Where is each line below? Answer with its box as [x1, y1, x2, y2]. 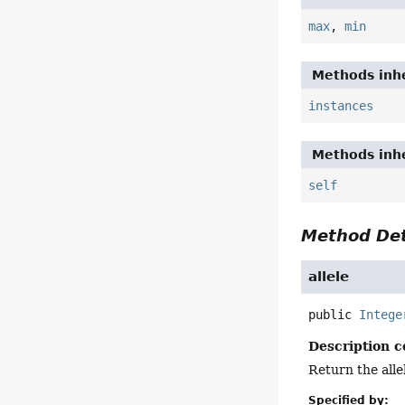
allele [308, 268, 350, 286]
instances [308, 99, 374, 114]
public [308, 307, 353, 323]
